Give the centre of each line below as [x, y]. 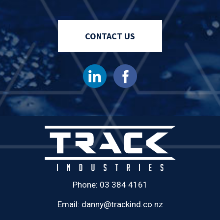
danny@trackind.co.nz [122, 204]
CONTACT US [110, 36]
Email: [69, 204]
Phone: [86, 184]
